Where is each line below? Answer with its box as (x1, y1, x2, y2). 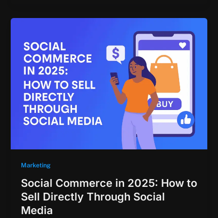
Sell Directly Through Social (20, 190, 165, 203)
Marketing (20, 162, 51, 169)
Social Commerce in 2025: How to (20, 177, 197, 190)
